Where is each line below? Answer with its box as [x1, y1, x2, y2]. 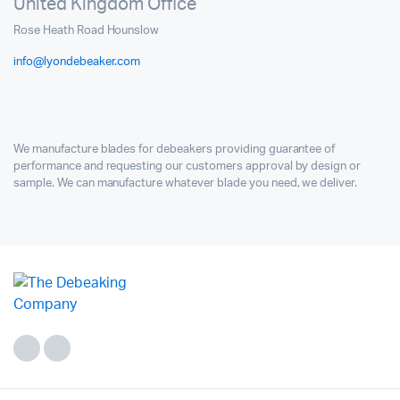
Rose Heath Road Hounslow [13, 25, 160, 37]
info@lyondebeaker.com [13, 56, 141, 69]
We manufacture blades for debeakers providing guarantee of [13, 144, 336, 156]
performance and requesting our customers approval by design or [13, 161, 362, 173]
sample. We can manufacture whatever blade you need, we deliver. [13, 178, 358, 190]
